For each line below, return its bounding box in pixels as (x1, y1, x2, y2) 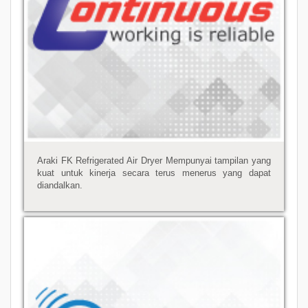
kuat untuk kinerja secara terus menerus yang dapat (37, 167, 271, 178)
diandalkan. (37, 179, 83, 190)
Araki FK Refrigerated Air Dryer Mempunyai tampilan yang (37, 155, 271, 166)
